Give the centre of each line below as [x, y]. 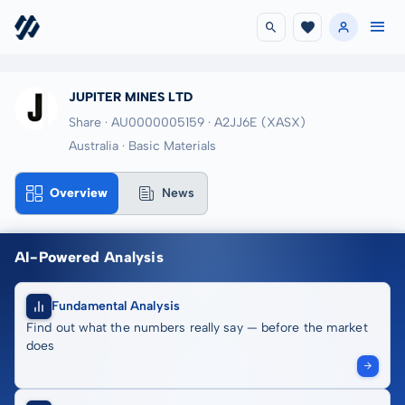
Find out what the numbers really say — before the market [197, 328]
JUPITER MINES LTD [131, 97]
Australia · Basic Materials [142, 146]
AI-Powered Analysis [89, 257]
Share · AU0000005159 [137, 122]
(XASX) [283, 122]
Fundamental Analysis [116, 306]
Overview [79, 193]
